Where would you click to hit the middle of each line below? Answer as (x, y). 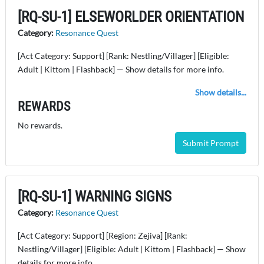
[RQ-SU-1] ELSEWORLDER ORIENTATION (131, 17)
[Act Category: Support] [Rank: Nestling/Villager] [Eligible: (123, 56)
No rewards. (40, 126)
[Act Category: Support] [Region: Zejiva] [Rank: (103, 236)
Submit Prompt (211, 143)
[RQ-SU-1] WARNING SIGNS (95, 197)
